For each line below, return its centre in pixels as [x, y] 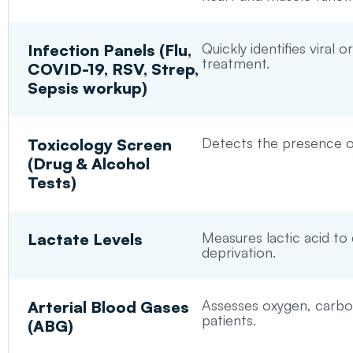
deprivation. [238, 253]
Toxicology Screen [100, 145]
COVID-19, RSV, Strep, [113, 69]
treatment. [235, 63]
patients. [229, 320]
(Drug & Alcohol [89, 164]
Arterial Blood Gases [109, 307]
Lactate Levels [85, 240]
